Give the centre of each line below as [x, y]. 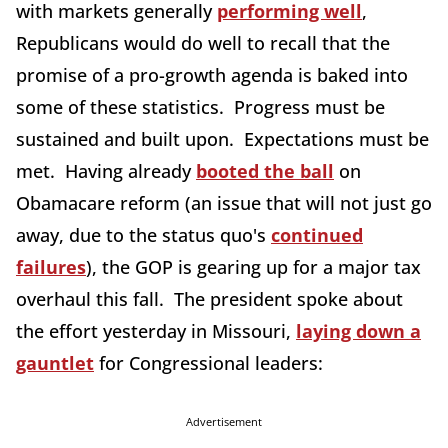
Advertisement [224, 421]
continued [317, 234]
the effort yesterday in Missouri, [156, 330]
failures [51, 266]
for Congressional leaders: [208, 362]
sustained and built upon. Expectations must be [222, 138]
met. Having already [106, 170]
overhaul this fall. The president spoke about [209, 298]
